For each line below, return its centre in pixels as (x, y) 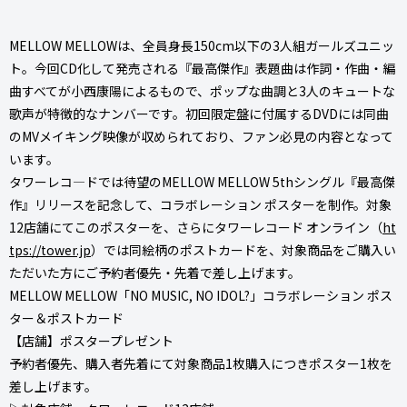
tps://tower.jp (50, 249)
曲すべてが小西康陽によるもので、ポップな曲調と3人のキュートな (202, 90)
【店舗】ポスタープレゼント (91, 340)
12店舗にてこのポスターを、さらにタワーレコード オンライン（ (196, 227)
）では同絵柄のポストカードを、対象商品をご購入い (243, 249)
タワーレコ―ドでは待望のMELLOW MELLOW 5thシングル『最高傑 (202, 181)
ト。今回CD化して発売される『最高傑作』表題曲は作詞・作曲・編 (202, 68)
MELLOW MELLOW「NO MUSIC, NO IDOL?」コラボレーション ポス (201, 295)
